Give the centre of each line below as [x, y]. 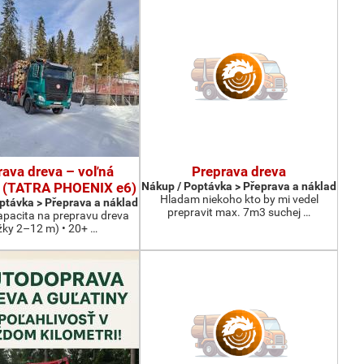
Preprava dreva [239, 171]
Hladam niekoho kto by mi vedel [239, 199]
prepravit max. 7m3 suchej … [239, 212]
